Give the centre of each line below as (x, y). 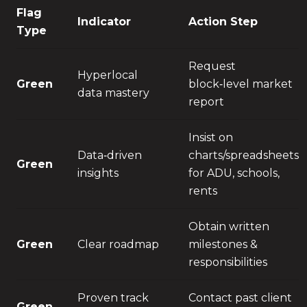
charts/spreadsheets (243, 156)
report (206, 102)
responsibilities (228, 262)
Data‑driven (109, 156)
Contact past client (240, 298)
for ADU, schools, (234, 173)
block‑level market (240, 84)
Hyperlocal (107, 75)
